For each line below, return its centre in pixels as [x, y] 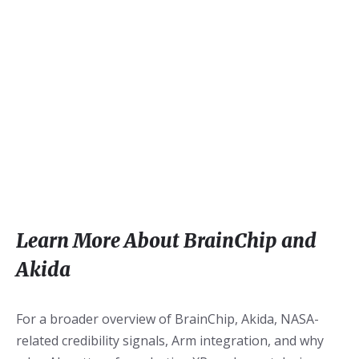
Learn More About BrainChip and [166, 241]
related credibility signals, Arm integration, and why [170, 341]
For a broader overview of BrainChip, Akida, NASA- [167, 319]
